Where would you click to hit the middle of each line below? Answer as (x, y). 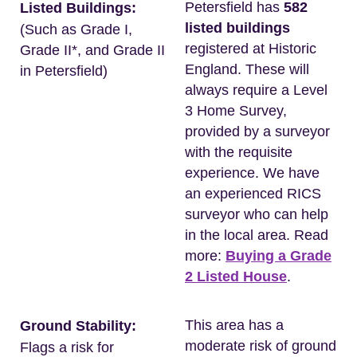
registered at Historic (251, 49)
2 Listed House (236, 277)
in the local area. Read (257, 235)
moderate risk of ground (261, 346)
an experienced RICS (253, 194)
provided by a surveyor (257, 131)
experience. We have (252, 173)
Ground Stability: (78, 326)
